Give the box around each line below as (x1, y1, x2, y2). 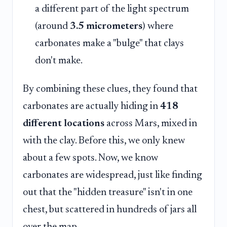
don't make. (35, 55, 83, 66)
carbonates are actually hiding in (23, 101, 160, 111)
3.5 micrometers (70, 21, 142, 31)
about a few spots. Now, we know (23, 153, 158, 163)
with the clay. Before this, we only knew (23, 135, 185, 146)
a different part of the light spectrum (35, 4, 189, 14)
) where (142, 21, 173, 31)
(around (35, 21, 70, 31)
